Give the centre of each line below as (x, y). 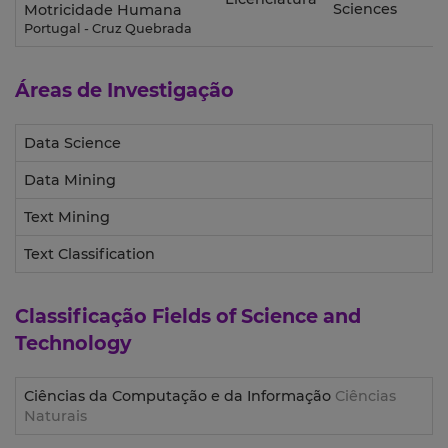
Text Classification (89, 254)
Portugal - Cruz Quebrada (108, 29)
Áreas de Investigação (124, 90)
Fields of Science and (256, 316)
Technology (73, 343)
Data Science (72, 143)
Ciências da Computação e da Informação (179, 396)
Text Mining (67, 217)
